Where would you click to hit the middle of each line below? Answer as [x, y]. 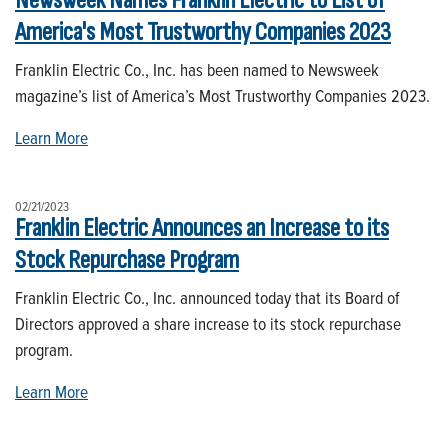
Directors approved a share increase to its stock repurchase [208, 323]
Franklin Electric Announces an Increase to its [202, 228]
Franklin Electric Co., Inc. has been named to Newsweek [197, 69]
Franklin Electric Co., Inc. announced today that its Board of [207, 297]
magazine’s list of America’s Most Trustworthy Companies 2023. [222, 95]
